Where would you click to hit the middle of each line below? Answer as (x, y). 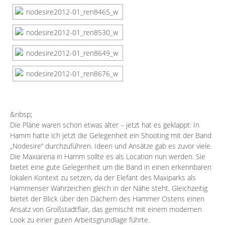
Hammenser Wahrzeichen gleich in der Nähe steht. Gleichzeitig (109, 188)
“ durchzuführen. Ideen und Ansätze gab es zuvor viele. (127, 146)
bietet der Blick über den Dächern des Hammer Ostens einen (107, 199)
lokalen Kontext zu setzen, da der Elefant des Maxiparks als (103, 178)
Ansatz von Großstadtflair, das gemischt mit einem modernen (106, 209)
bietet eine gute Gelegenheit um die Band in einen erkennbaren (111, 167)
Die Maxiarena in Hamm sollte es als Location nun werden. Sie (108, 157)
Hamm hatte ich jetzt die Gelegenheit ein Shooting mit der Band (111, 136)
